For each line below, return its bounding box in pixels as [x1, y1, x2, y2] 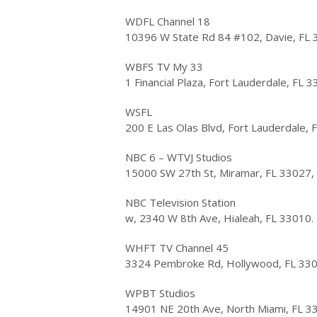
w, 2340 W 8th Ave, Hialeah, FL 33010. [125, 210, 313, 225]
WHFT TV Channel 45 [125, 240, 229, 255]
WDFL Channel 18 [125, 13, 210, 28]
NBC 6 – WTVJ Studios [125, 149, 232, 164]
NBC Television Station [125, 195, 236, 209]
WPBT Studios [125, 285, 195, 300]
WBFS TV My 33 [125, 59, 203, 74]
